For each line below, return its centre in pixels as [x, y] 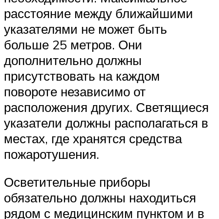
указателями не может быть [86, 29]
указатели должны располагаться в [106, 122]
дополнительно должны [73, 60]
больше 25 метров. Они [73, 44]
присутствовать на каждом [82, 76]
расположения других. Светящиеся [106, 107]
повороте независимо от [75, 91]
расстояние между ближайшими [99, 13]
